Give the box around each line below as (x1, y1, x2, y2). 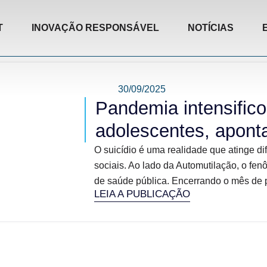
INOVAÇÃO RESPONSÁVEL (32, 23, 159, 33)
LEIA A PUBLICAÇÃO (94, 188, 190, 200)
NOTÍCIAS (188, 23, 234, 33)
